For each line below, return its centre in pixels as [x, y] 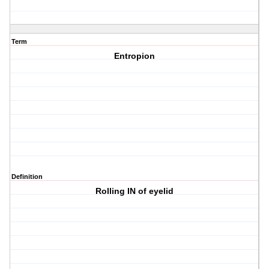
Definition [27, 177]
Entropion [135, 56]
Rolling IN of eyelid [135, 191]
